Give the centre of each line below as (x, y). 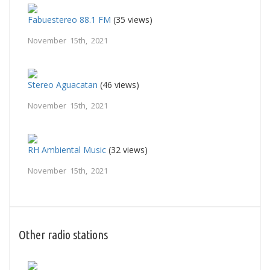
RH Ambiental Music (67, 149)
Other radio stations (63, 234)
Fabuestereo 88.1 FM (69, 19)
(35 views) (132, 19)
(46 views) (118, 84)
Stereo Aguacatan (63, 84)
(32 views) (127, 149)
